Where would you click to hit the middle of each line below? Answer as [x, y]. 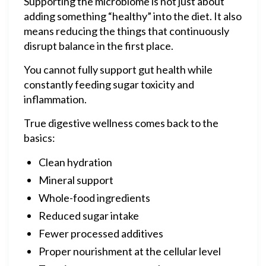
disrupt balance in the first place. [99, 46]
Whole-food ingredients [94, 198]
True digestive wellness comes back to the [121, 123]
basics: [39, 138]
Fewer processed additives [101, 233]
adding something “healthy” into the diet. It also [133, 16]
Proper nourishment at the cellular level [130, 251]
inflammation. [55, 99]
